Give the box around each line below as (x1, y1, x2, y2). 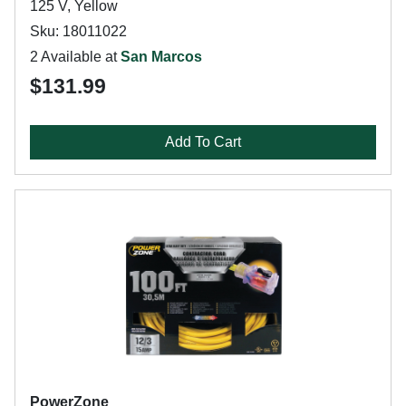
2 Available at (30, 49, 121, 64)
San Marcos (121, 49, 202, 64)
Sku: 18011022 (30, 24, 127, 39)
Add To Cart (165, 134, 241, 150)
